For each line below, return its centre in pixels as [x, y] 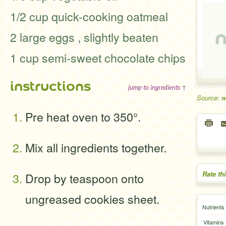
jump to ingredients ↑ [157, 87]
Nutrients [213, 207]
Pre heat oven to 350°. [83, 117]
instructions [50, 86]
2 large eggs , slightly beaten [84, 37]
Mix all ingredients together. [96, 147]
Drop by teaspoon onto [84, 178]
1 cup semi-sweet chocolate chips [98, 58]
